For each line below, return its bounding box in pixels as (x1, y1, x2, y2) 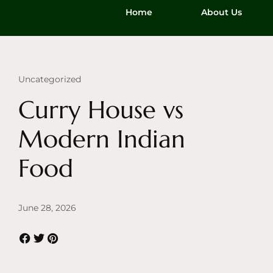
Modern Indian (18, 124, 185, 155)
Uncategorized (18, 74, 81, 85)
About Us (201, 7, 242, 18)
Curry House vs (18, 94, 183, 126)
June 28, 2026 (18, 202, 76, 214)
